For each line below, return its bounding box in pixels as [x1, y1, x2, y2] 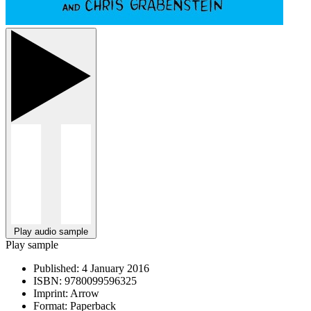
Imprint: [33, 287, 68, 299]
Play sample [6, 238, 58, 251]
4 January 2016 [79, 262, 149, 274]
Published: [33, 262, 79, 274]
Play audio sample [14, 226, 88, 237]
